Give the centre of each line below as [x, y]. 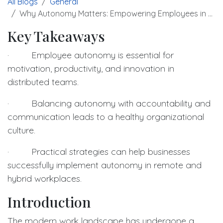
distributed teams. [43, 82]
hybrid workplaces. [45, 179]
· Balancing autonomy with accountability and [109, 104]
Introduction [49, 202]
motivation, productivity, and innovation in [91, 69]
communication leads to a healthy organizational [106, 117]
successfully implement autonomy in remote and [105, 165]
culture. [21, 130]
